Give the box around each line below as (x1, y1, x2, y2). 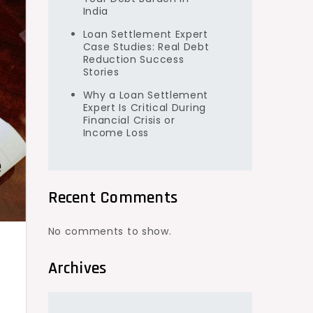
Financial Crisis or (82, 112, 175, 127)
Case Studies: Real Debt (82, 39, 210, 54)
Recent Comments (48, 187, 178, 208)
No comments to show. (48, 224, 172, 238)
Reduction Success (82, 52, 184, 66)
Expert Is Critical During (82, 100, 206, 115)
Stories (82, 64, 119, 79)
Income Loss (82, 125, 150, 140)
